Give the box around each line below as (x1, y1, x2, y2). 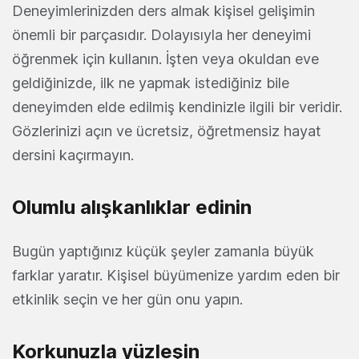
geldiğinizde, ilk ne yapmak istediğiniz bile (12, 75, 289, 91)
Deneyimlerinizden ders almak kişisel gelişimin (12, 2, 315, 19)
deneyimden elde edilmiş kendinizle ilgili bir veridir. (12, 99, 342, 115)
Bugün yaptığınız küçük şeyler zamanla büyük (12, 243, 314, 260)
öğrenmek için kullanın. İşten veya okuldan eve (12, 50, 319, 67)
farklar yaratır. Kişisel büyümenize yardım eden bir (12, 267, 340, 284)
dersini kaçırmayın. (12, 147, 134, 163)
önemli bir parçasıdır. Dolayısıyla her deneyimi (12, 26, 311, 43)
